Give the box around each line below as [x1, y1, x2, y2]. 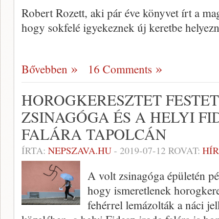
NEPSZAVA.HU [48, 144, 111, 157]
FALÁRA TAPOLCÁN [22, 124, 167, 145]
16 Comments [88, 61, 152, 77]
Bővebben [22, 61, 67, 77]
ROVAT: [166, 144, 202, 157]
